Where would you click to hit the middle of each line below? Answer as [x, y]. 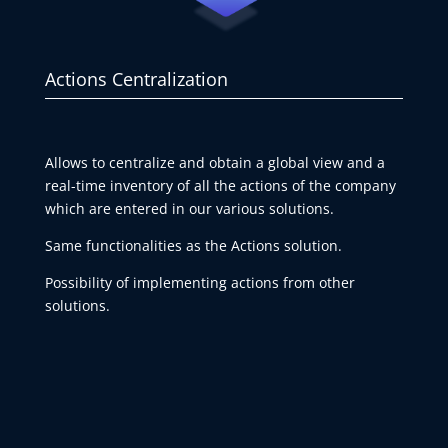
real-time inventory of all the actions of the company [220, 186]
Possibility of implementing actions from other [199, 283]
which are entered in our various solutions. [189, 209]
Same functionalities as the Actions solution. [193, 246]
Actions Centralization [136, 79]
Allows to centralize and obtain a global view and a [214, 163]
